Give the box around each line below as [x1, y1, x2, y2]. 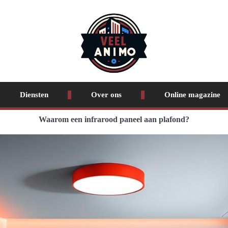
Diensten [19, 91, 48, 99]
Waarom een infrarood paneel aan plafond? [39, 115, 189, 124]
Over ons [91, 91, 122, 99]
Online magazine [164, 91, 220, 99]
